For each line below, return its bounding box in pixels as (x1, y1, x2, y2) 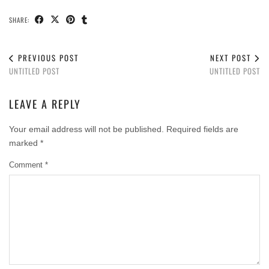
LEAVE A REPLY (9, 95, 81, 112)
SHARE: (9, 14, 32, 25)
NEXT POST (210, 51, 254, 64)
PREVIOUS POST (15, 51, 79, 64)
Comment (9, 160, 45, 169)
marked (9, 138, 40, 148)
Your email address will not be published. (9, 124, 164, 134)
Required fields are (166, 124, 238, 134)
